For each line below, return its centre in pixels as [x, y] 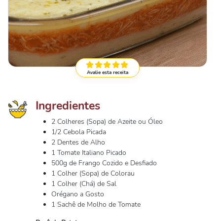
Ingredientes [68, 106]
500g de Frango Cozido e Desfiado [104, 163]
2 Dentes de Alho [78, 142]
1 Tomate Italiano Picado [89, 153]
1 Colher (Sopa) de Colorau [93, 173]
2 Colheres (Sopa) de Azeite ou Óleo [107, 122]
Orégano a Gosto [78, 194]
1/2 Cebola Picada [79, 132]
